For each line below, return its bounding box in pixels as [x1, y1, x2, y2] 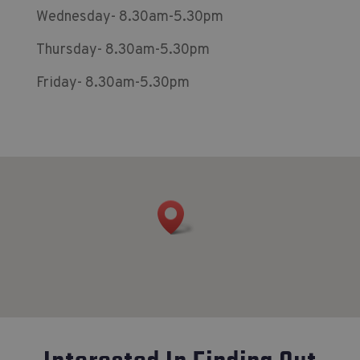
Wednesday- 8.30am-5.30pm [35, 8, 223, 27]
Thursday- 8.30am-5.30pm [35, 41, 210, 59]
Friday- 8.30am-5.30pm [35, 74, 190, 92]
